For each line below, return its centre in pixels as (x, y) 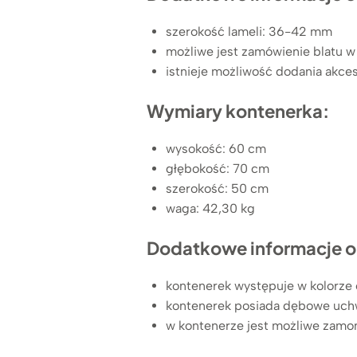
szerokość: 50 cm (217, 188)
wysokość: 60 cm (216, 148)
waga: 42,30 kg (210, 208)
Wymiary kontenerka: (238, 110)
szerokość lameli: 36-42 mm (249, 31)
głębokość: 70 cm (218, 168)
